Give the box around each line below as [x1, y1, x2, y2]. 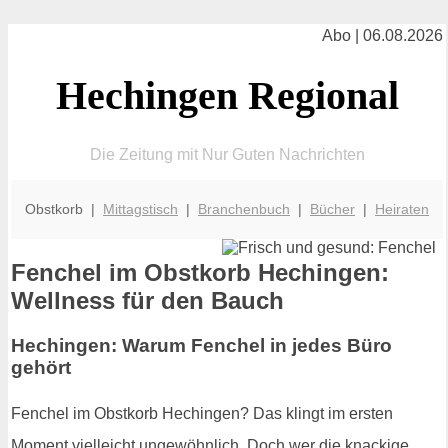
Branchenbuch [198, 200, 290, 217]
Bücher [310, 200, 355, 217]
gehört [11, 357, 71, 379]
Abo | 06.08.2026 [322, 27, 443, 44]
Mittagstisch [103, 200, 178, 217]
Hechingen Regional [55, 72, 399, 118]
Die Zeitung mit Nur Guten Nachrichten [89, 145, 365, 163]
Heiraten [375, 200, 429, 217]
